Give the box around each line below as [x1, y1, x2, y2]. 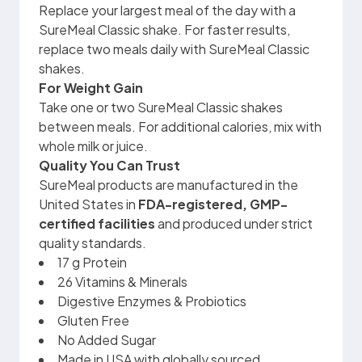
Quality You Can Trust [39, 157, 180, 174]
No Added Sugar [57, 331, 156, 348]
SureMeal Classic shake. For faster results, [39, 21, 290, 38]
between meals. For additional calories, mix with [39, 118, 322, 135]
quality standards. [39, 234, 146, 251]
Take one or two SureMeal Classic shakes [39, 99, 283, 116]
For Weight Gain [39, 79, 143, 96]
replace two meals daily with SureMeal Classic [39, 40, 309, 57]
